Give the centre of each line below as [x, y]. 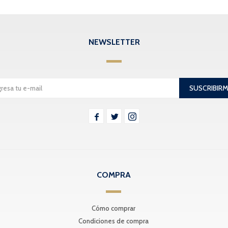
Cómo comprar [114, 208]
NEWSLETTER [114, 42]
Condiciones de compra [114, 221]
